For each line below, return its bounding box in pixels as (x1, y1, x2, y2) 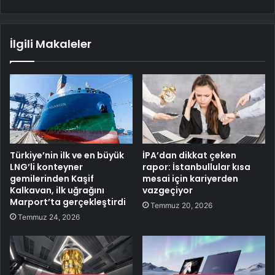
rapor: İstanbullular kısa (142, 160, 250, 173)
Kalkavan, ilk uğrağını (10, 184, 104, 196)
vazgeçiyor (142, 184, 193, 196)
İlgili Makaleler (10, 36, 91, 52)
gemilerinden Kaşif (10, 172, 94, 185)
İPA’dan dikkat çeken (142, 149, 236, 161)
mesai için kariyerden (142, 172, 238, 185)
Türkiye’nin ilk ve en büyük (10, 149, 124, 161)
